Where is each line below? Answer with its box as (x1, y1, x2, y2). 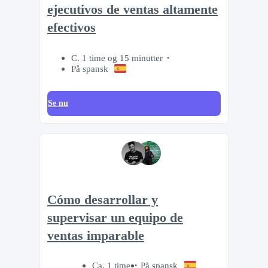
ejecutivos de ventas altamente (47, 2, 218, 17)
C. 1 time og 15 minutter (71, 52, 163, 63)
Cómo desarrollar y (47, 192, 158, 207)
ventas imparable (47, 228, 144, 243)
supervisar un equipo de (47, 210, 183, 225)
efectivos (47, 20, 96, 35)
